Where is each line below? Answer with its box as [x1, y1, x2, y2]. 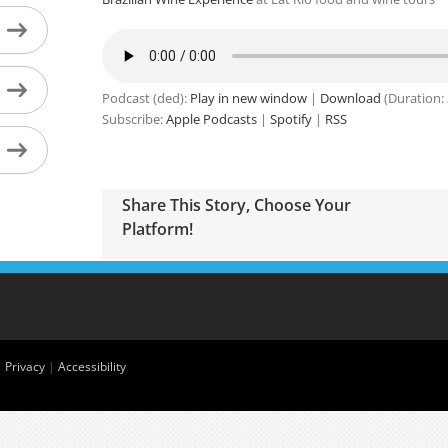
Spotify [269, 110, 312, 128]
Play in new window [189, 89, 307, 107]
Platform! [121, 217, 193, 240]
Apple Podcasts [165, 110, 257, 128]
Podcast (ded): [101, 89, 190, 107]
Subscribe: [101, 110, 166, 128]
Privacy [5, 358, 45, 376]
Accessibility [58, 358, 126, 376]
